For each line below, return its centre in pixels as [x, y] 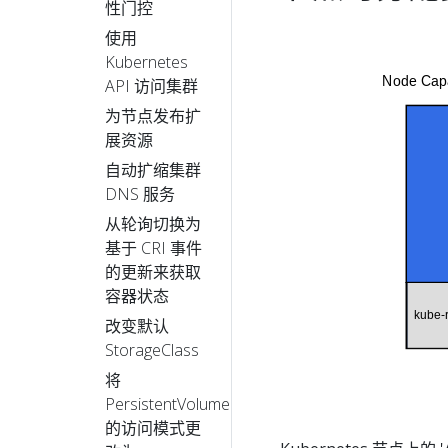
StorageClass [152, 349]
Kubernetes [146, 61]
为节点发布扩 [153, 115]
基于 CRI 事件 [153, 247]
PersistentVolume [167, 403]
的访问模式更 [153, 427]
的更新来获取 [153, 271]
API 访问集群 [151, 85]
